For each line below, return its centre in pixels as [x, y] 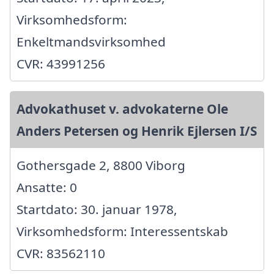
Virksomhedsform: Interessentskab [122, 231]
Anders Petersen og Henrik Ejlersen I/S [137, 131]
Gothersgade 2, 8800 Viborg [101, 165]
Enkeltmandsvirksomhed [91, 41]
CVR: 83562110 [61, 253]
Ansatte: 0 [47, 187]
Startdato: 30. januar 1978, [97, 209]
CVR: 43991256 [61, 63]
